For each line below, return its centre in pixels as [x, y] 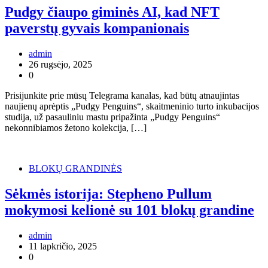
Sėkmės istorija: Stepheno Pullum [108, 194]
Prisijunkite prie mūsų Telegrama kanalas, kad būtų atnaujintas [122, 96]
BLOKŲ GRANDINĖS [75, 169]
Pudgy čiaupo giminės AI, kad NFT [112, 12]
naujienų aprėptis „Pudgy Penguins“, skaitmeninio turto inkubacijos [132, 106]
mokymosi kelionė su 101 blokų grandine [130, 210]
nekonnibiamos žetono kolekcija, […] [76, 128]
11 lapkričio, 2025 [63, 246]
